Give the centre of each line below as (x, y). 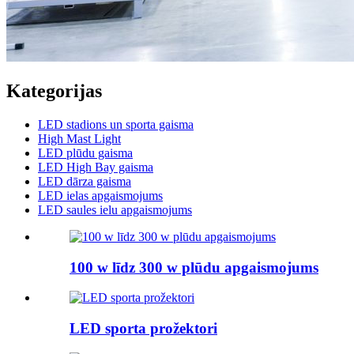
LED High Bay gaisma (96, 167)
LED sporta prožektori (143, 328)
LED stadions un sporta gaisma (116, 124)
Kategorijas (54, 90)
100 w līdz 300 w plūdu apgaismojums (194, 267)
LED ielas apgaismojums (100, 195)
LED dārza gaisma (85, 181)
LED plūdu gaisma (85, 153)
